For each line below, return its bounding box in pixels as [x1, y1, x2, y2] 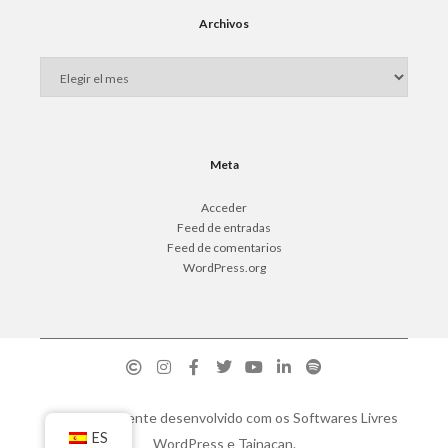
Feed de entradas [177, 220, 271, 235]
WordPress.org [182, 260, 266, 275]
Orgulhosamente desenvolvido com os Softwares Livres [50, 409, 398, 426]
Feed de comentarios [166, 240, 282, 255]
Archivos [199, 16, 249, 31]
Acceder [201, 200, 247, 215]
